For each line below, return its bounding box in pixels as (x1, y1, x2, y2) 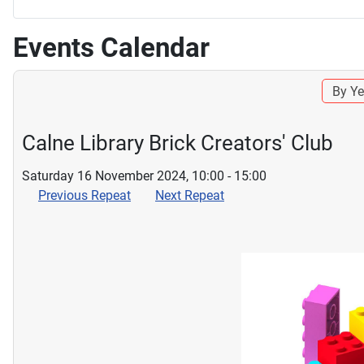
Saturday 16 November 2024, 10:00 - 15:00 (22, 167, 266, 184)
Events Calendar (13, 31, 210, 63)
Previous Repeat (38, 187, 131, 203)
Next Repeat (155, 187, 224, 203)
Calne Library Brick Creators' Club (22, 130, 333, 155)
